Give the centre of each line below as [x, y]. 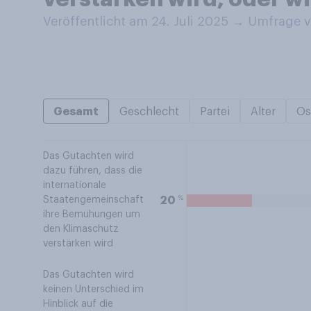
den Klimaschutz [81, 229]
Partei [215, 112]
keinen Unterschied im [93, 289]
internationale [75, 185]
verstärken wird [78, 244]
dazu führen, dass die [93, 171]
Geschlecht [149, 112]
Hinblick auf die [78, 304]
